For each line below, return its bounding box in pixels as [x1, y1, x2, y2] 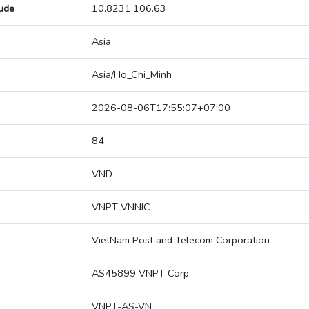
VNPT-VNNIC [92, 200, 150, 215]
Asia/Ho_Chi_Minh [92, 68, 172, 82]
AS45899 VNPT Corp [92, 266, 189, 281]
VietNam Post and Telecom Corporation [92, 233, 270, 248]
